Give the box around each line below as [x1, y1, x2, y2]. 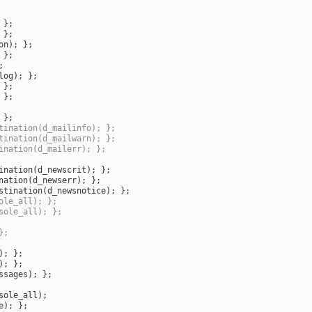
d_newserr [33, 175, 77, 186]
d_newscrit [38, 165, 86, 175]
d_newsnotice [47, 186, 106, 196]
